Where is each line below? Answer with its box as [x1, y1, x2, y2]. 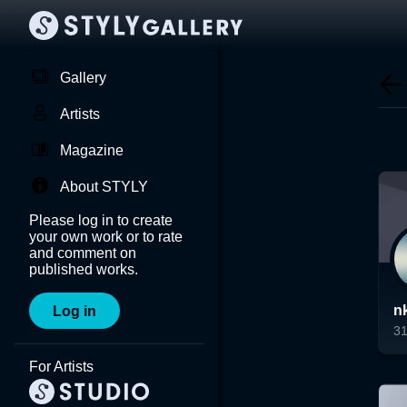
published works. [29, 262, 138, 277]
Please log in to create [29, 213, 173, 228]
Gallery [60, 70, 106, 85]
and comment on [29, 245, 136, 261]
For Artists [29, 359, 94, 374]
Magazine [60, 143, 124, 158]
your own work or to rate [29, 229, 183, 244]
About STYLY [60, 179, 148, 194]
